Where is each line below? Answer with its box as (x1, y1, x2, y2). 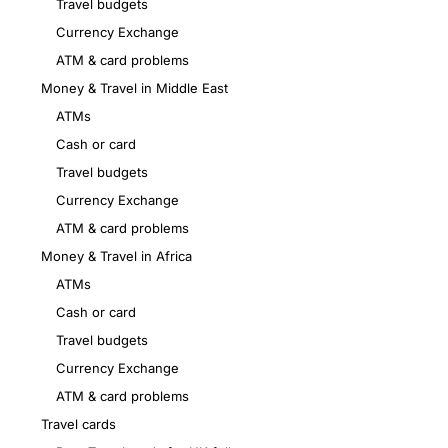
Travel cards (41, 416, 116, 433)
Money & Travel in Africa (41, 248, 192, 265)
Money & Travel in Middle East (41, 80, 228, 97)
